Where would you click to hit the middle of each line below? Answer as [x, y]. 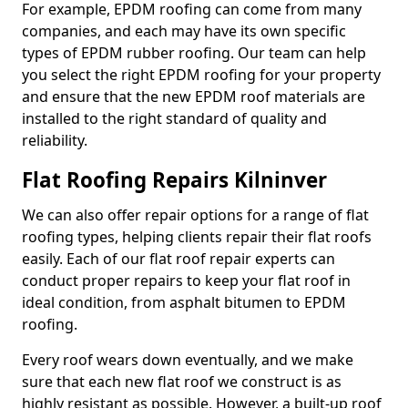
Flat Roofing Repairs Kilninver [174, 180]
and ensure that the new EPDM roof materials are [194, 97]
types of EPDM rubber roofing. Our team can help [194, 53]
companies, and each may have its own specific [184, 31]
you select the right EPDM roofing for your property [201, 75]
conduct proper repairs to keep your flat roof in [186, 280]
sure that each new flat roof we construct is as [182, 382]
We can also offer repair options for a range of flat [195, 215]
